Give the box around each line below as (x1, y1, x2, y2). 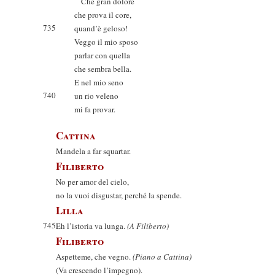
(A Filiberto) (127, 220, 169, 231)
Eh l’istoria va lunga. (56, 220, 127, 231)
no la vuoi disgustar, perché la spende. (56, 190, 182, 201)
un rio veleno (74, 90, 118, 101)
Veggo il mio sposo (74, 36, 138, 47)
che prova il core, (74, 9, 131, 20)
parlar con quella (74, 50, 130, 61)
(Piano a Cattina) (133, 251, 192, 262)
